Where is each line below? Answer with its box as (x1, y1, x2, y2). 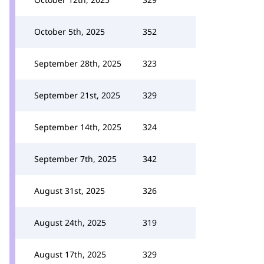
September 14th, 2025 (34, 121, 121, 133)
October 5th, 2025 (34, 26, 105, 37)
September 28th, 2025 (34, 58, 121, 69)
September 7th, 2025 (34, 153, 117, 164)
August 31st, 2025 (34, 185, 105, 196)
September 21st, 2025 (34, 90, 120, 101)
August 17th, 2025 (34, 249, 106, 260)
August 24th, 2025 (34, 217, 106, 228)
